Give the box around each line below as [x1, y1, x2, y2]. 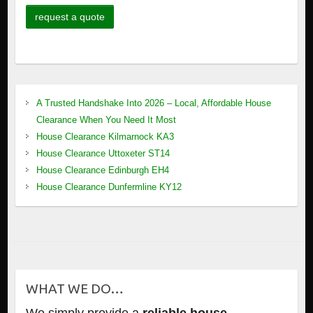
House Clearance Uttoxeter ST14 [36, 148, 170, 159]
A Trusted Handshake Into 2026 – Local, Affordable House [36, 98, 271, 109]
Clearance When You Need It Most [36, 115, 176, 126]
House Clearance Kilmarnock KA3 [36, 131, 174, 143]
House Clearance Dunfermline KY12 [36, 182, 182, 193]
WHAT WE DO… [25, 281, 124, 297]
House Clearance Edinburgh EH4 [36, 165, 169, 176]
